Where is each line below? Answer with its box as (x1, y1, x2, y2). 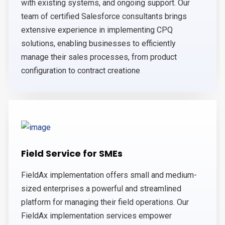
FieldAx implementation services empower (21, 210, 172, 220)
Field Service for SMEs (21, 147, 123, 160)
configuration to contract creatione (21, 65, 140, 75)
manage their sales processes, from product (21, 52, 177, 62)
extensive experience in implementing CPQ (21, 25, 173, 35)
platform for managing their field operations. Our (21, 197, 189, 207)
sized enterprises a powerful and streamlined (21, 183, 181, 193)
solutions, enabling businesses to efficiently (21, 38, 176, 48)
